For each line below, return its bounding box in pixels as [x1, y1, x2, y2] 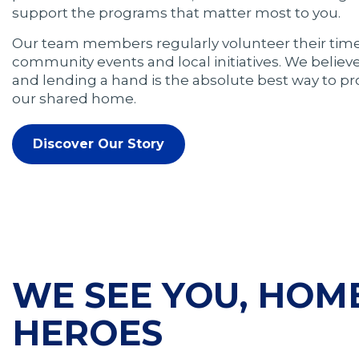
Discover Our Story [33, 136, 164, 152]
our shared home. [12, 91, 136, 107]
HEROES [12, 312, 163, 355]
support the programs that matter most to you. [12, 5, 341, 22]
